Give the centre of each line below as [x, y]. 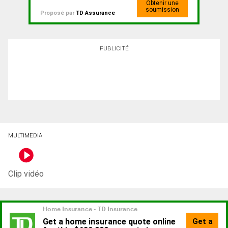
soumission [163, 10]
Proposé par [58, 13]
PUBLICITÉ [114, 49]
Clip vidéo [26, 174]
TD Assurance [95, 13]
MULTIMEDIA [25, 136]
